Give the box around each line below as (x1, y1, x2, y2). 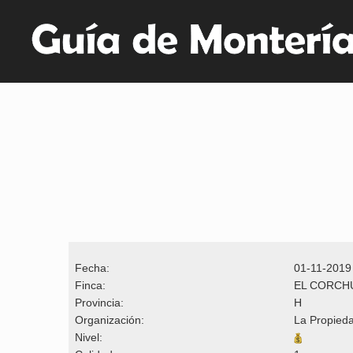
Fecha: (69, 261, 110, 274)
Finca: (69, 278, 106, 292)
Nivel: (69, 330, 102, 344)
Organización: (69, 313, 150, 326)
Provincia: (69, 295, 124, 309)
